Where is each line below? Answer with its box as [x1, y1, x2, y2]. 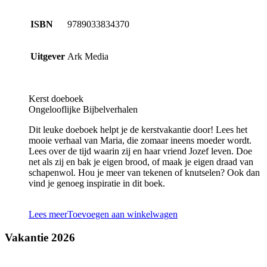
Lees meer [29, 209, 67, 220]
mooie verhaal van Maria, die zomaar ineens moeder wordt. [29, 135, 252, 146]
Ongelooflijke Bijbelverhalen [29, 104, 138, 115]
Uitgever [30, 51, 65, 62]
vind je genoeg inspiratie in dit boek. [29, 178, 165, 189]
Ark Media [67, 51, 108, 62]
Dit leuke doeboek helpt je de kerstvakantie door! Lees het [29, 125, 247, 135]
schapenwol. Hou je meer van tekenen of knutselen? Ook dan [29, 167, 260, 178]
